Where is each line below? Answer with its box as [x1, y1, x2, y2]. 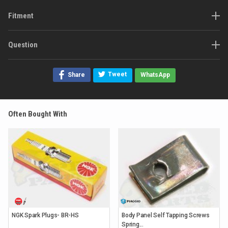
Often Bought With [8, 109, 67, 119]
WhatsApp [140, 71, 170, 78]
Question [8, 40, 38, 50]
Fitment [8, 11, 34, 21]
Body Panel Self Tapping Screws [122, 211, 210, 219]
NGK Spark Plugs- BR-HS [12, 211, 79, 219]
